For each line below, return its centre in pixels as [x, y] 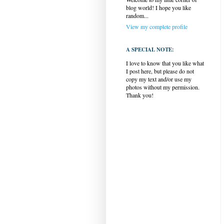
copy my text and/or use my [159, 79]
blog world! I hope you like [158, 7]
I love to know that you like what [165, 63]
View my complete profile [157, 26]
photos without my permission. [163, 87]
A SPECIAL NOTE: [150, 49]
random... [137, 15]
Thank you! [140, 95]
